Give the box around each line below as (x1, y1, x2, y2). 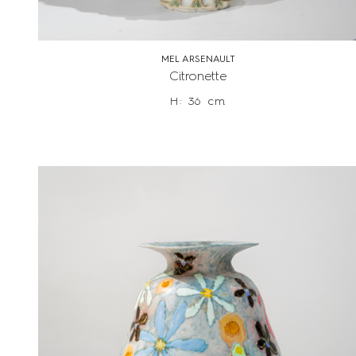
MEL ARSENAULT (161, 55, 235, 65)
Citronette (169, 71, 227, 84)
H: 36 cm (169, 96, 226, 108)
